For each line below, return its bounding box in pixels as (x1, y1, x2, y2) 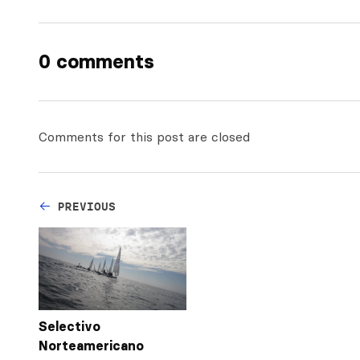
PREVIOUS (58, 198, 116, 214)
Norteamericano (39, 337, 144, 354)
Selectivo (39, 318, 100, 335)
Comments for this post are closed (39, 128, 250, 145)
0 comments (39, 49, 154, 73)
